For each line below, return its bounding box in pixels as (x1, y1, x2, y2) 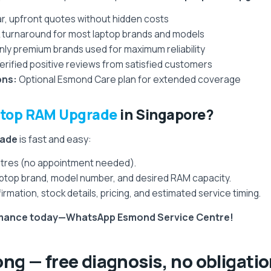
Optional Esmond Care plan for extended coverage (17, 73, 241, 86)
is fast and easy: (18, 132, 91, 146)
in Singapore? (117, 105, 214, 124)
